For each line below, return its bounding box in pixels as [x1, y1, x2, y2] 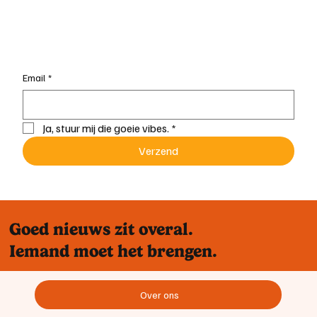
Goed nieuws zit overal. [8, 219, 193, 239]
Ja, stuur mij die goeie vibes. [42, 121, 169, 136]
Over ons [140, 289, 180, 301]
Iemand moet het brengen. [8, 241, 217, 261]
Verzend [138, 144, 178, 158]
